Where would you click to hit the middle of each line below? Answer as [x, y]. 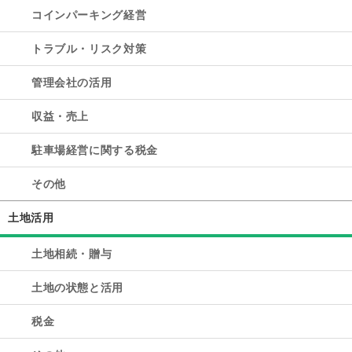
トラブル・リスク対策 [89, 48]
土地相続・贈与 [72, 253]
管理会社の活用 [72, 82]
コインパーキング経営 [89, 15]
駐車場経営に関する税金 [95, 150]
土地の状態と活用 [77, 287]
